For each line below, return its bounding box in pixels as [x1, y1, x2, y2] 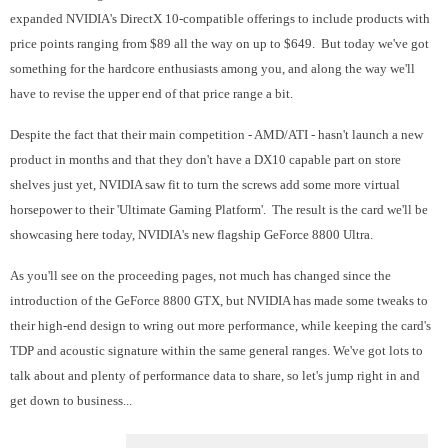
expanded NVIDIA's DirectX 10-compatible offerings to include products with [10, 10, 430, 26]
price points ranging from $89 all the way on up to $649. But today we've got [10, 35, 429, 51]
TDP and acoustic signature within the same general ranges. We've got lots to [10, 342, 423, 358]
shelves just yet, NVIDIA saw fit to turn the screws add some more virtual [10, 176, 400, 192]
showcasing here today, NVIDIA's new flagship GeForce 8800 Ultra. [10, 226, 373, 242]
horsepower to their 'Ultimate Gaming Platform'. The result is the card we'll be [10, 201, 428, 217]
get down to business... [10, 392, 132, 408]
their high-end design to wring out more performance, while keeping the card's [10, 317, 431, 333]
